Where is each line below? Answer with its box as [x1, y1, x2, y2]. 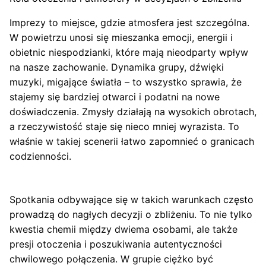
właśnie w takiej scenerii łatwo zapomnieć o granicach [9, 135, 254, 148]
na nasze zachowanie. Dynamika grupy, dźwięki [9, 61, 224, 74]
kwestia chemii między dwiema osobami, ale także [9, 223, 237, 236]
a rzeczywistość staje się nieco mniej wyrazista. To [9, 121, 239, 133]
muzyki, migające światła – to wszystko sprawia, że [9, 76, 242, 88]
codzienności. [9, 150, 71, 163]
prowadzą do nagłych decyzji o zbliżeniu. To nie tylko [9, 208, 252, 221]
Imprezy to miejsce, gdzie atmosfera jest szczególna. [9, 17, 249, 29]
